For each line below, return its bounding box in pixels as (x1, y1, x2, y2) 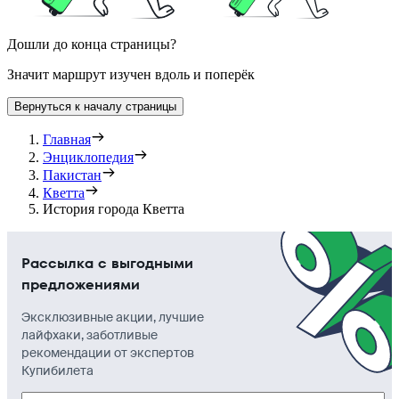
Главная (43, 132, 91, 148)
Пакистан (43, 167, 102, 183)
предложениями (21, 274, 140, 296)
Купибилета (21, 362, 94, 379)
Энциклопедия (43, 150, 134, 166)
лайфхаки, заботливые (21, 327, 158, 344)
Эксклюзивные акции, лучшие (21, 309, 204, 326)
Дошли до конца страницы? (7, 37, 176, 53)
